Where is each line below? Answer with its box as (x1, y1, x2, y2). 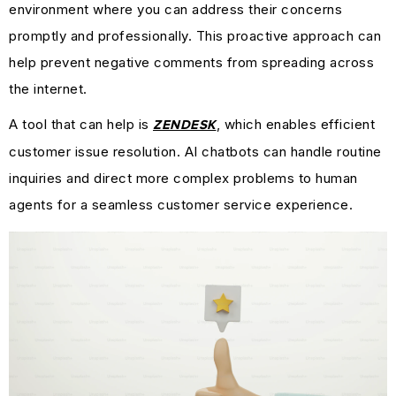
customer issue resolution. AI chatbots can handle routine (9, 143, 382, 161)
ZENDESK (153, 118, 217, 133)
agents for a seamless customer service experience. (9, 196, 353, 214)
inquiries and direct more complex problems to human (9, 170, 358, 187)
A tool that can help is (9, 116, 153, 133)
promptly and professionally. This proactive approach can (9, 27, 381, 45)
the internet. (9, 80, 88, 98)
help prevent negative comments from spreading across (9, 54, 374, 72)
